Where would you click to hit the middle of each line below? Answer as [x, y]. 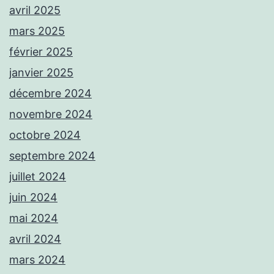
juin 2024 [33, 198]
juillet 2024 [38, 177]
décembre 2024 [50, 94]
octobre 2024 [45, 135]
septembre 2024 [52, 156]
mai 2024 [34, 218]
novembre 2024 [51, 114]
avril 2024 [35, 239]
